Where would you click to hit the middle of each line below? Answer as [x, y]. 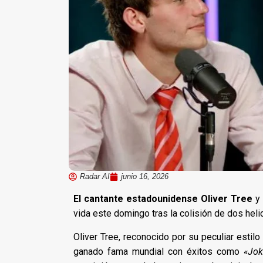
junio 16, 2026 [145, 176]
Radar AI [95, 176]
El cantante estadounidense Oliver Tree [163, 198]
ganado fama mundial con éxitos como [159, 251]
